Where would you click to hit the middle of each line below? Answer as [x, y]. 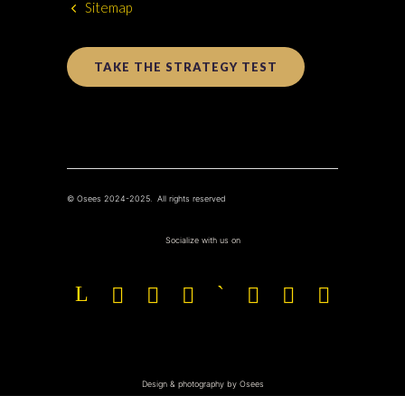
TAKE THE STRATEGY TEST [186, 67]
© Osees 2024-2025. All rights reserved [146, 198]
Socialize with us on [202, 240]
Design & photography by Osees [202, 384]
